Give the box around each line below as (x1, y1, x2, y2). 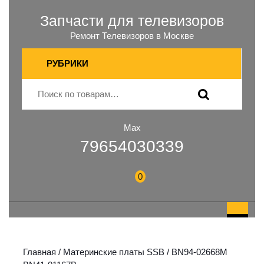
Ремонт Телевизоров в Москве (70, 31, 194, 41)
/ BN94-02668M (164, 247, 227, 257)
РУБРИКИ (46, 58, 88, 68)
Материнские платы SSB (63, 247, 164, 257)
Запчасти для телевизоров (40, 12, 224, 29)
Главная (23, 247, 56, 257)
